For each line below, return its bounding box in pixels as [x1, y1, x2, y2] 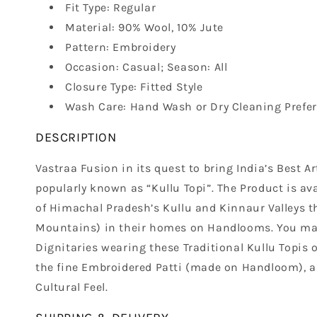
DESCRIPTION [35, 129, 117, 145]
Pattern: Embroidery [65, 40, 176, 54]
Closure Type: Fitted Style [65, 79, 203, 93]
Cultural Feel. [35, 279, 108, 294]
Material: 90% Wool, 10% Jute [65, 20, 224, 34]
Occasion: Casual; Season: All [65, 59, 228, 74]
